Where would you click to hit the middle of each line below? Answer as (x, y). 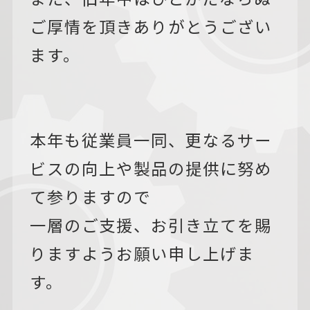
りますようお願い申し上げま (142, 253)
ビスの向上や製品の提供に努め (151, 168)
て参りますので (90, 196)
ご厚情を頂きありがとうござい (151, 26)
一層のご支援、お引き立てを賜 (151, 225)
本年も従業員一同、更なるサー (151, 139)
